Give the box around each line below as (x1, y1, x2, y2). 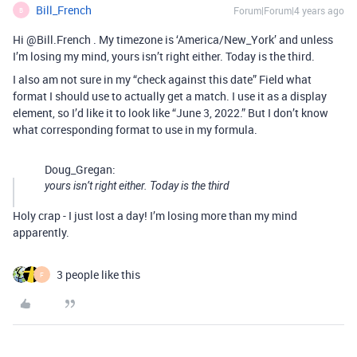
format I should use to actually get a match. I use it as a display (13, 88, 327, 104)
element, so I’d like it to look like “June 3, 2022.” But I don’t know (13, 105, 328, 120)
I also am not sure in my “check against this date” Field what (13, 72, 312, 87)
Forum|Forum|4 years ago (233, 4, 344, 17)
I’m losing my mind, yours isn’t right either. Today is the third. (13, 49, 315, 64)
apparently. (13, 225, 69, 240)
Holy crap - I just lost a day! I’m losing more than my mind (13, 208, 297, 223)
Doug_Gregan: (45, 162, 116, 177)
